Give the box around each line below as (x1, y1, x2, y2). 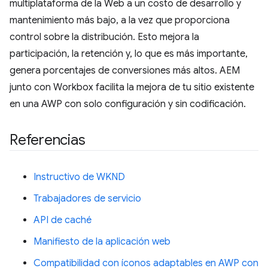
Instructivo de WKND (33, 170, 125, 183)
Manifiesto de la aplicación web (33, 235, 170, 248)
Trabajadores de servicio (33, 192, 141, 205)
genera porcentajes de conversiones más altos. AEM (10, 64, 240, 77)
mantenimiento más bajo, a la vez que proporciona (10, 14, 230, 26)
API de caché (33, 214, 92, 226)
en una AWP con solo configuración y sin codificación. (10, 98, 246, 110)
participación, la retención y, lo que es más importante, (10, 47, 248, 60)
